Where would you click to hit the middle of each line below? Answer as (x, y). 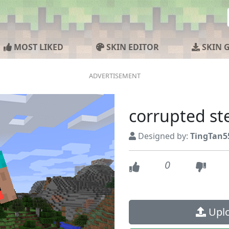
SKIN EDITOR (132, 47)
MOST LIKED (38, 47)
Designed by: (163, 136)
